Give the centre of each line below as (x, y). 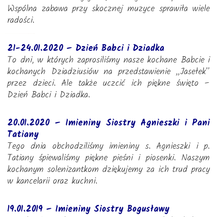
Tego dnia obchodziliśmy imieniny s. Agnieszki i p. (108, 147)
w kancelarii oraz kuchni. (52, 181)
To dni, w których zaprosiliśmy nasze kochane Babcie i (108, 60)
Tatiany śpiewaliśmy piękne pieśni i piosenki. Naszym (108, 158)
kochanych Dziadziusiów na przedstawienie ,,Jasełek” (108, 72)
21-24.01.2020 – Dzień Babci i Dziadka (86, 49)
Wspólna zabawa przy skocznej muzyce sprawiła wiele (108, 9)
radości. (21, 21)
